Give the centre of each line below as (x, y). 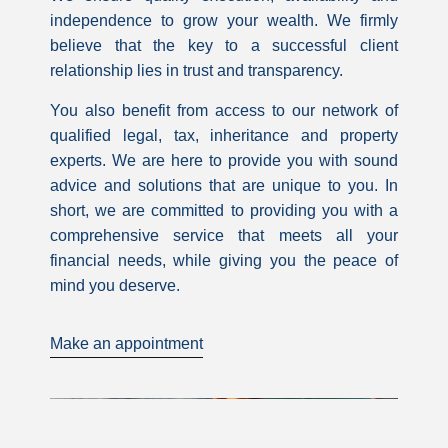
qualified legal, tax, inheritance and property (224, 135)
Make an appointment (126, 343)
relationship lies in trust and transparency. (196, 71)
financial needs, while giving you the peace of (224, 260)
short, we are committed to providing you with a (224, 210)
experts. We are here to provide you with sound (224, 160)
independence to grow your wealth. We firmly (224, 21)
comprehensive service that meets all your (224, 235)
